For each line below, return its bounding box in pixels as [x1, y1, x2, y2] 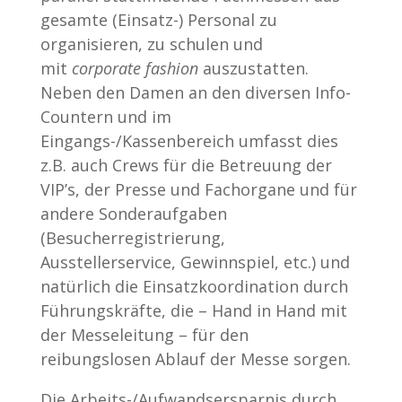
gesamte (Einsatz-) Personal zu [39, 8, 277, 31]
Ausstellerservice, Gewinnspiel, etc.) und [39, 250, 350, 273]
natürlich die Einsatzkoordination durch [39, 275, 348, 297]
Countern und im [39, 105, 171, 127]
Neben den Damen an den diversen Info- [39, 81, 351, 103]
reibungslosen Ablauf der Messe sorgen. [39, 347, 351, 370]
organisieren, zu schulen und [39, 32, 263, 55]
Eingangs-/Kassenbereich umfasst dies [39, 129, 338, 152]
